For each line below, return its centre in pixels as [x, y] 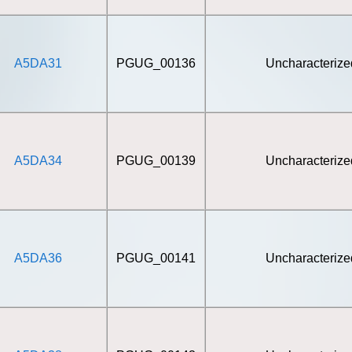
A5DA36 [38, 258]
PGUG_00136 [156, 63]
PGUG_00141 [156, 258]
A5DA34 [38, 161]
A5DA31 [38, 63]
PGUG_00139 [156, 161]
